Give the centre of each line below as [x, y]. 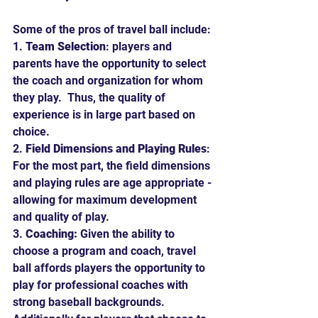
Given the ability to [127, 234]
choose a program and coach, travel [106, 251]
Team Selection [66, 46]
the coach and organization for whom [109, 80]
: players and [140, 46]
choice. [31, 131]
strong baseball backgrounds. [92, 302]
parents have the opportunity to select [111, 63]
